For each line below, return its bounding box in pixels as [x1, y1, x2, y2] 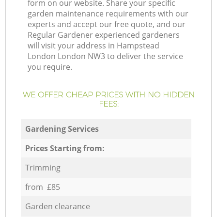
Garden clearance [25, 201, 90, 212]
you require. [28, 62, 73, 73]
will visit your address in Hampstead [28, 40, 160, 51]
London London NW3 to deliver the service [28, 51, 184, 62]
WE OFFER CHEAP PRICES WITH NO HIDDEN [22, 90, 195, 100]
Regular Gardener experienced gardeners [28, 30, 180, 41]
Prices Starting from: [25, 142, 105, 154]
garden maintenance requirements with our [28, 8, 189, 19]
